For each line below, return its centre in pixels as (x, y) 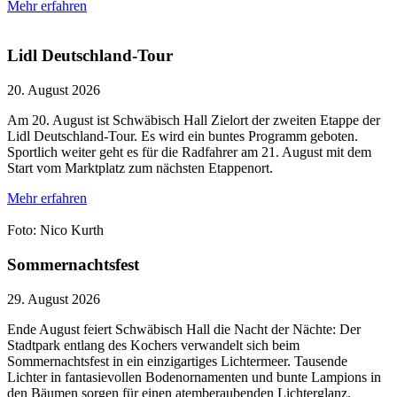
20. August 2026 (54, 90)
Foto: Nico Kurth (55, 230)
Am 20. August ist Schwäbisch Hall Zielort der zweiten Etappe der (194, 121)
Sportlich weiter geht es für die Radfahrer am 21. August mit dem (189, 152)
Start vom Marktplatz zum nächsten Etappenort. (140, 168)
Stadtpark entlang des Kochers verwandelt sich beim (153, 345)
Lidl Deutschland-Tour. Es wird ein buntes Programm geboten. (183, 136)
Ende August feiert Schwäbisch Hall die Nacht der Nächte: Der (184, 329)
